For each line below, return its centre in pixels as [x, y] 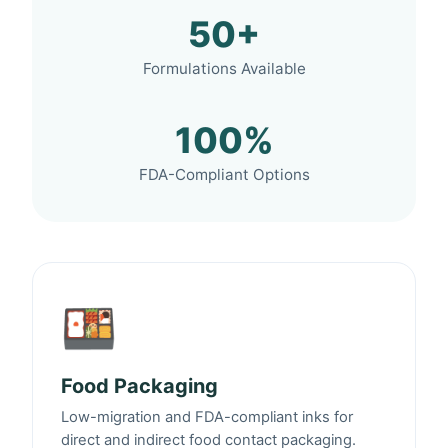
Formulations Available [224, 69]
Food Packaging [139, 386]
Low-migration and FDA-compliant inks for [207, 417]
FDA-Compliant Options [224, 175]
